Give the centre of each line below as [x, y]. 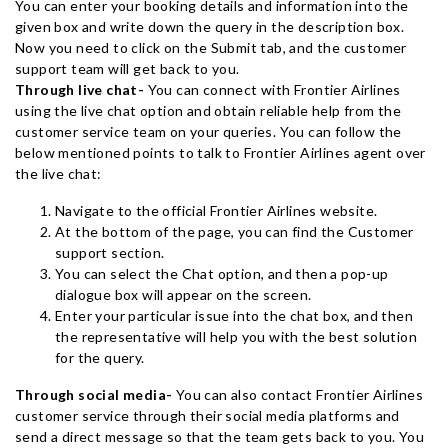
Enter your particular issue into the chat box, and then [234, 315]
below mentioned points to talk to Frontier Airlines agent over [220, 152]
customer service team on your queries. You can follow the [208, 131]
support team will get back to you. [127, 68]
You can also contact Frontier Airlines [298, 394]
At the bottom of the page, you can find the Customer [234, 231]
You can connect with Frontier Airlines [272, 89]
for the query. [102, 357]
